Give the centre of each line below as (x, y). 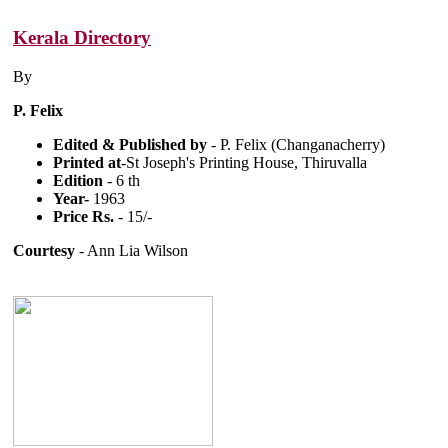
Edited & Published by (132, 144)
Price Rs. (83, 216)
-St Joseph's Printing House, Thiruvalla (244, 162)
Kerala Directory (82, 37)
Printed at (87, 162)
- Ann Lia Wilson (131, 250)
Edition (80, 180)
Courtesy (44, 250)
